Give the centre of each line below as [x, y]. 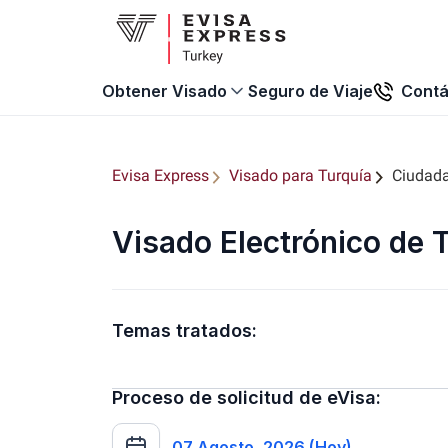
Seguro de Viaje [310, 90]
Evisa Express [160, 175]
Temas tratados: [184, 330]
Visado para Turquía [300, 175]
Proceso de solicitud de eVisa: [246, 397]
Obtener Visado [164, 91]
